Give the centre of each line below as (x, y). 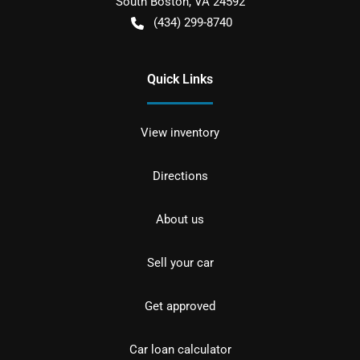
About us (180, 219)
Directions (180, 176)
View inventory (180, 133)
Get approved (180, 306)
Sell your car (180, 263)
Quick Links (180, 79)
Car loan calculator (180, 350)
